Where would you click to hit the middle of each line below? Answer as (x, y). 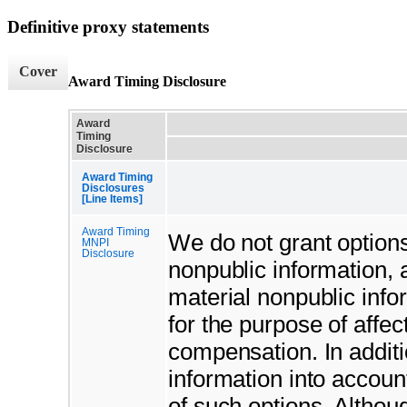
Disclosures (113, 188)
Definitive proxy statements (108, 26)
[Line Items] (112, 199)
